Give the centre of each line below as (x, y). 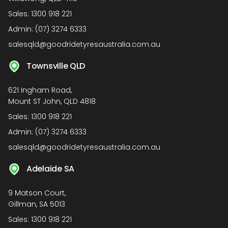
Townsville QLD (56, 66)
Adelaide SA (51, 169)
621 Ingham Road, (40, 90)
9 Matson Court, (37, 193)
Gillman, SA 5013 (37, 204)
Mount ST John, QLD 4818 (52, 102)
